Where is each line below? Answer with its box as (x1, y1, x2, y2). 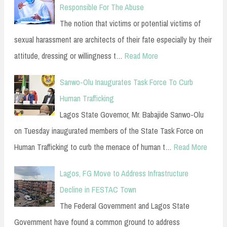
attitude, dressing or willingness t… (14, 50, 123, 62)
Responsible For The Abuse (60, 2, 144, 13)
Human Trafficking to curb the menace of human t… (14, 141, 172, 153)
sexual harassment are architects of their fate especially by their (14, 34, 212, 46)
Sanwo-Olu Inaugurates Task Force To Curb (60, 77, 193, 88)
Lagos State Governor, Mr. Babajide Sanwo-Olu (60, 109, 204, 121)
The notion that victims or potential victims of (60, 18, 201, 29)
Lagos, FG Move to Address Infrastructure (60, 168, 188, 179)
